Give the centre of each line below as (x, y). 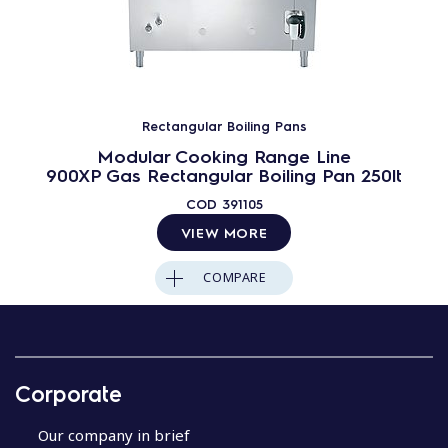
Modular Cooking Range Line (224, 155)
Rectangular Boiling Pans (224, 125)
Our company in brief (113, 434)
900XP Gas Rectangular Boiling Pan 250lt (224, 174)
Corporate (68, 392)
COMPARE (235, 277)
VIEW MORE (224, 232)
